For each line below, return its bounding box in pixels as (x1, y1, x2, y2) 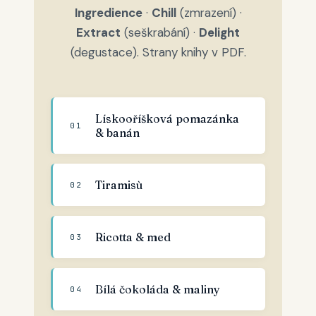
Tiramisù (95, 178, 142, 192)
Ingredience (74, 5, 142, 20)
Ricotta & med (95, 230, 171, 244)
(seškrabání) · (121, 25, 199, 40)
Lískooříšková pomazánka (95, 111, 239, 126)
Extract (76, 25, 121, 40)
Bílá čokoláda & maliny (95, 282, 220, 296)
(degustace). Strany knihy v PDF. (70, 44, 246, 60)
